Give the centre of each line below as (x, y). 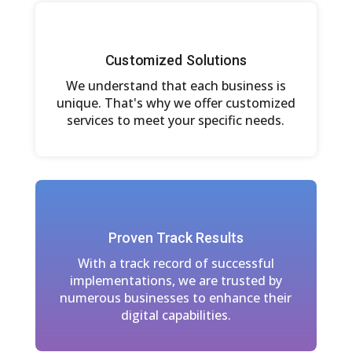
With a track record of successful (176, 263)
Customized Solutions (176, 60)
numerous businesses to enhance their (176, 297)
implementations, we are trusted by (176, 280)
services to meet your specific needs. (176, 120)
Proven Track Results (176, 238)
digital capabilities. (176, 315)
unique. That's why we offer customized (176, 103)
